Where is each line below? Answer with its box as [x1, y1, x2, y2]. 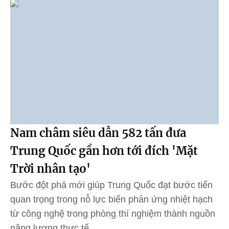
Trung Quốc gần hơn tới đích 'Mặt [10, 143, 198, 158]
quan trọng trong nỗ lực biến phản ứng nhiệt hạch [10, 194, 213, 204]
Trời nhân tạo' [10, 161, 90, 176]
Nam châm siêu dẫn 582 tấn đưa [10, 125, 186, 140]
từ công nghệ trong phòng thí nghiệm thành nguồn [10, 208, 215, 219]
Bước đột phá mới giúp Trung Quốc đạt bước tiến [10, 179, 213, 190]
